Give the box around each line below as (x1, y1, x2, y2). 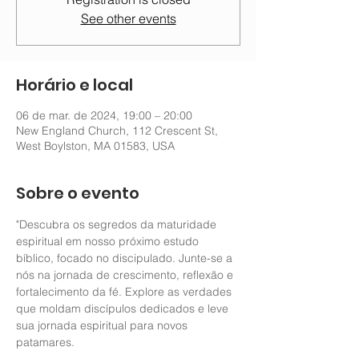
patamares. (16, 335, 78, 349)
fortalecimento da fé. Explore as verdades (16, 284, 235, 299)
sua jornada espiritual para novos (16, 318, 191, 333)
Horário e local (16, 74, 133, 96)
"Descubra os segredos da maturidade (16, 217, 220, 232)
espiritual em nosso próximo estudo (16, 234, 202, 248)
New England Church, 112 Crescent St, (16, 123, 218, 138)
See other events (80, 10, 176, 26)
